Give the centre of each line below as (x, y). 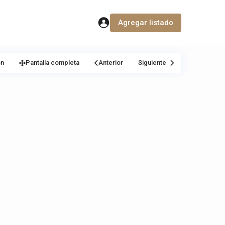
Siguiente (152, 63)
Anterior (111, 63)
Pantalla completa (52, 63)
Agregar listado (146, 22)
